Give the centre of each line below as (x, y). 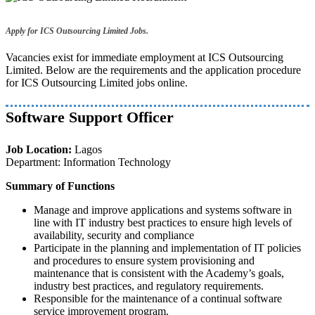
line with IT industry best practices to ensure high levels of (163, 223)
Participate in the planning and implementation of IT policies (167, 248)
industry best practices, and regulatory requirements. (149, 286)
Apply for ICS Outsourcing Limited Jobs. (77, 31)
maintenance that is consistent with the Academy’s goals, (159, 274)
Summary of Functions (60, 186)
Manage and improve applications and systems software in (163, 210)
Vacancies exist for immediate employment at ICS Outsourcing (144, 58)
